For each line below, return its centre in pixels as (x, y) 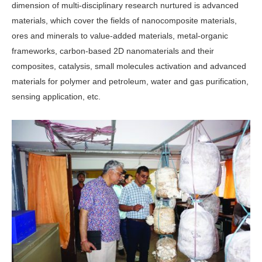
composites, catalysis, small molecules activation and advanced (129, 66)
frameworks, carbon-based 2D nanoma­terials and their (113, 51)
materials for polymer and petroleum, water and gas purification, (130, 81)
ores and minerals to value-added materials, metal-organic (120, 35)
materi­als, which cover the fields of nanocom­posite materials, (124, 20)
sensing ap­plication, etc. (56, 96)
